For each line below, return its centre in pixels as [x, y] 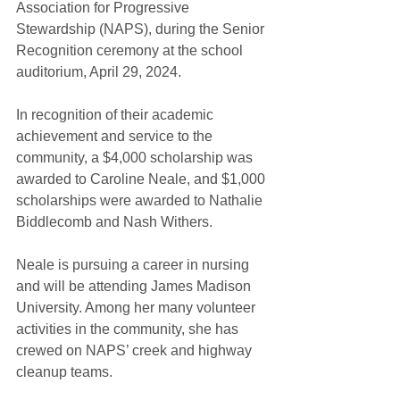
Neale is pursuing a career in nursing [134, 265]
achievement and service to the [116, 137]
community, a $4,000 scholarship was [136, 158]
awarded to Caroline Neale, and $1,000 [142, 179]
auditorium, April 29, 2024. [100, 72]
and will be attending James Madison [135, 287]
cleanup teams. [64, 372]
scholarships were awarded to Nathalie [141, 201]
